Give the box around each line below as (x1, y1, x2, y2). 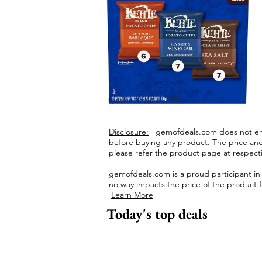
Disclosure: (109, 126, 149, 137)
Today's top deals (106, 205, 208, 223)
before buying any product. (109, 137, 212, 147)
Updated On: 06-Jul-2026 (108, 96, 180, 104)
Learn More (111, 189, 153, 200)
